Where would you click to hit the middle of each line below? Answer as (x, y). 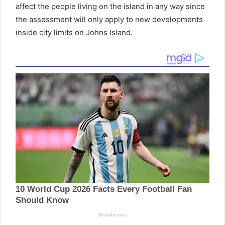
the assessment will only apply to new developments (109, 19)
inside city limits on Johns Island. (74, 32)
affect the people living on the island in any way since (110, 6)
